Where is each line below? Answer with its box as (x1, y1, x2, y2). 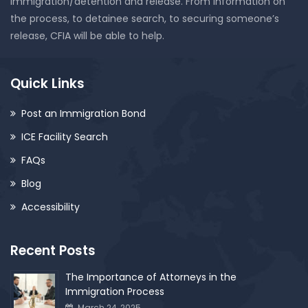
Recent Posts (10, 241, 96, 260)
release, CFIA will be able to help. (10, 28, 164, 43)
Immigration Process (65, 284, 164, 298)
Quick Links (10, 74, 85, 93)
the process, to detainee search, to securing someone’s (10, 11, 279, 25)
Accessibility (21, 199, 80, 214)
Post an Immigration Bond (21, 106, 146, 120)
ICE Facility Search (21, 129, 108, 144)
